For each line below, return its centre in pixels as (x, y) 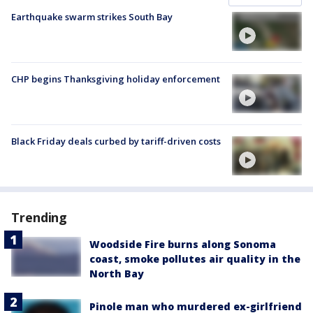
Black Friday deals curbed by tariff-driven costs (116, 141)
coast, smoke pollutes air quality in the (195, 259)
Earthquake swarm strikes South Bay (92, 16)
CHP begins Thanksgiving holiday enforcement (116, 79)
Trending (39, 218)
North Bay (117, 274)
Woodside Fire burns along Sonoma (183, 245)
